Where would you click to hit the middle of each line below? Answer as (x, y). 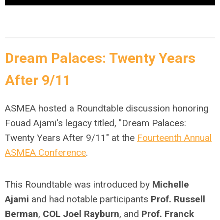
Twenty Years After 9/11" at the (71, 137)
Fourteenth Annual (174, 137)
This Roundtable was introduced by (79, 184)
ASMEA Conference (45, 152)
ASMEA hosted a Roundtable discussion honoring (107, 108)
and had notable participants (90, 199)
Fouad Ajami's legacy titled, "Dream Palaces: (96, 123)
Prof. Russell (178, 199)
